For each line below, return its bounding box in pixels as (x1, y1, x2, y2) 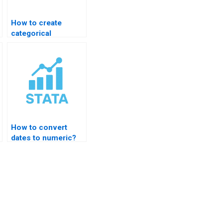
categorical (11, 28, 52, 38)
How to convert (11, 122, 68, 132)
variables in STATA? (11, 39, 83, 48)
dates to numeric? (11, 133, 77, 142)
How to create (11, 18, 62, 27)
